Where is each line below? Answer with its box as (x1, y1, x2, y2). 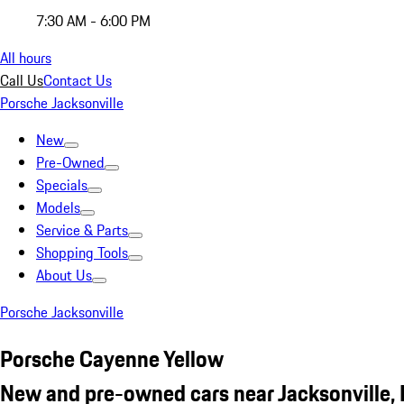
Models (36, 197, 80, 218)
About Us (36, 264, 92, 286)
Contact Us (43, 69, 112, 91)
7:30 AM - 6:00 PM (36, 10, 151, 32)
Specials (36, 174, 87, 196)
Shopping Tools (36, 242, 128, 263)
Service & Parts (36, 219, 128, 241)
